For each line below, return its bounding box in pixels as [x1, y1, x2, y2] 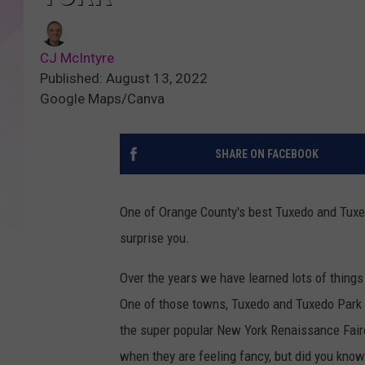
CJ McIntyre [40, 50, 114, 67]
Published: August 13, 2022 [40, 70, 208, 87]
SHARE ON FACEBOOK [214, 147, 319, 161]
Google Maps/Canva [40, 90, 165, 108]
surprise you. [120, 230, 190, 247]
